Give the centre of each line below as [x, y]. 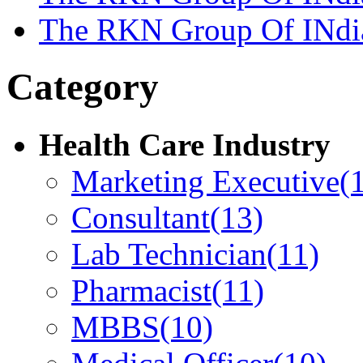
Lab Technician [169, 254]
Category [83, 87]
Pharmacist [141, 290]
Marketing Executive [205, 181]
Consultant [141, 217]
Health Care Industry [185, 144]
